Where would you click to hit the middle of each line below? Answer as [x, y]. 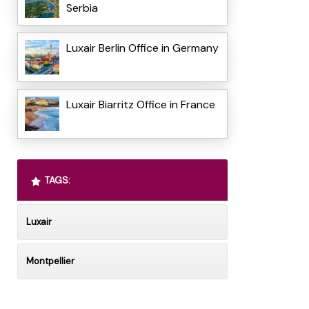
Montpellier [50, 261]
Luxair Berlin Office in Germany [142, 48]
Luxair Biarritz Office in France [140, 105]
